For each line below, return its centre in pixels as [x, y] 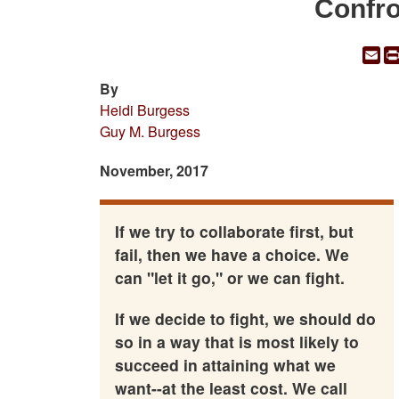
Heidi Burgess [145, 110]
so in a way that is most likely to [236, 341]
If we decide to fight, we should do [245, 318]
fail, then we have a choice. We [232, 254]
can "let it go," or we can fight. [229, 277]
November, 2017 [154, 171]
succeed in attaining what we [225, 364]
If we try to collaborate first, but [234, 231]
